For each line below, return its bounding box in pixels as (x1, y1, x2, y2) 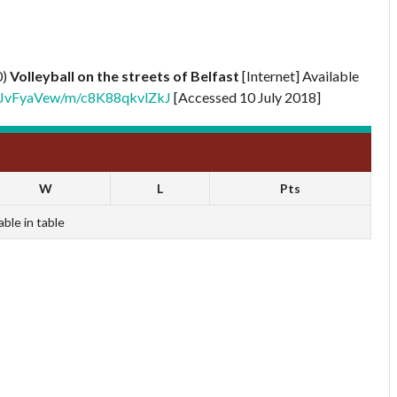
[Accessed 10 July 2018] (171, 88, 321, 105)
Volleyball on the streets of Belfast (10, 66, 239, 84)
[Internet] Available (239, 66, 359, 84)
